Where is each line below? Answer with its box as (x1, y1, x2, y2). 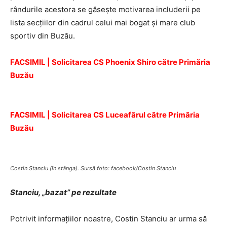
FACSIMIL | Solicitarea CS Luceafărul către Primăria (10, 110, 200, 120)
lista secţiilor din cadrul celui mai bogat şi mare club (10, 18, 195, 27)
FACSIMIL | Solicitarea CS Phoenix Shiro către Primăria (10, 57, 210, 67)
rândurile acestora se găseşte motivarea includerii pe (10, 5, 201, 14)
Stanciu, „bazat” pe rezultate (10, 187, 117, 197)
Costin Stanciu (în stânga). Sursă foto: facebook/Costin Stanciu (10, 165, 176, 172)
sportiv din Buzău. (10, 31, 75, 41)
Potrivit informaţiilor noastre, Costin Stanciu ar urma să (10, 214, 207, 223)
